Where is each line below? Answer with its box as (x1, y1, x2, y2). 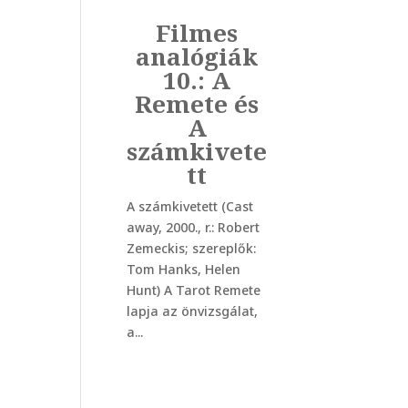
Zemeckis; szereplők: (126, 240, 256, 258)
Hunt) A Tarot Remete (126, 281, 260, 300)
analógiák (136, 40, 259, 74)
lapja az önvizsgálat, (126, 302, 258, 321)
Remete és (135, 87, 260, 121)
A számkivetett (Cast (126, 198, 253, 216)
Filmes (156, 16, 239, 50)
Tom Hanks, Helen (126, 260, 240, 279)
